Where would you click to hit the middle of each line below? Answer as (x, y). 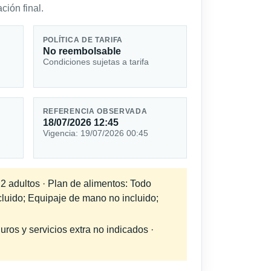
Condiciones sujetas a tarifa (96, 61)
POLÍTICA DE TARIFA (83, 40)
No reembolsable (82, 51)
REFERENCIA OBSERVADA (95, 112)
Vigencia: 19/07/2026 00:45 (95, 133)
